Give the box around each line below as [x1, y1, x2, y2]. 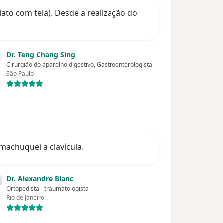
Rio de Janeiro [6, 193, 45, 202]
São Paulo [6, 69, 34, 78]
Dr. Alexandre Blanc [6, 174, 74, 184]
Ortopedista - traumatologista [6, 184, 89, 193]
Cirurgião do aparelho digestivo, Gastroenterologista [6, 60, 153, 69]
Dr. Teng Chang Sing [6, 50, 76, 60]
